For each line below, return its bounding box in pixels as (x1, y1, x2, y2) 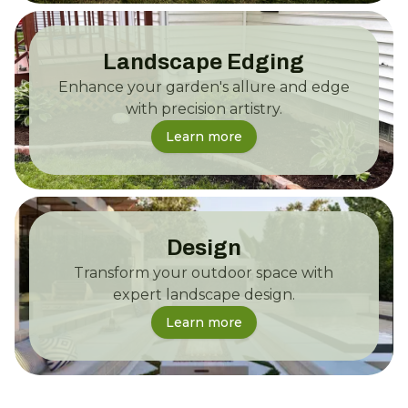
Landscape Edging (103, 49, 305, 74)
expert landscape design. (112, 285, 295, 303)
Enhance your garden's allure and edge (57, 77, 350, 96)
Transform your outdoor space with (74, 263, 334, 281)
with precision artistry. (125, 99, 282, 117)
